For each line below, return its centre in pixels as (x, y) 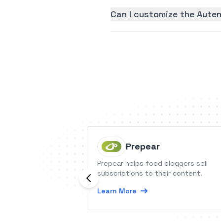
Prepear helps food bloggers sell (152, 163)
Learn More (117, 191)
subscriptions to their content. (150, 173)
